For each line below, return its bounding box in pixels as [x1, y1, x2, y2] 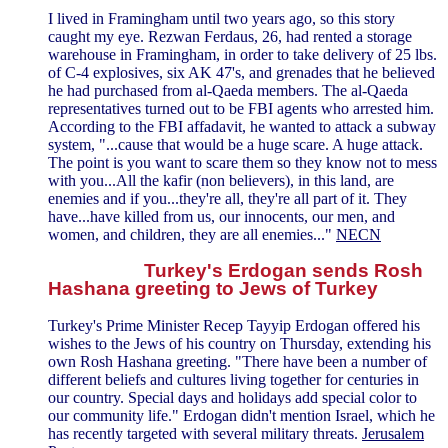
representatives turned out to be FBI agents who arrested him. [48, 99, 434, 117]
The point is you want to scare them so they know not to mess [48, 153, 437, 171]
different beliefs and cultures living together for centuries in [48, 371, 419, 389]
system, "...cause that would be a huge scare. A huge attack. [48, 135, 423, 153]
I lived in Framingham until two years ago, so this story [48, 9, 395, 27]
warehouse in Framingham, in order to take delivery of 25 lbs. [48, 45, 437, 63]
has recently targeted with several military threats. [48, 425, 362, 443]
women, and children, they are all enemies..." [48, 225, 336, 243]
